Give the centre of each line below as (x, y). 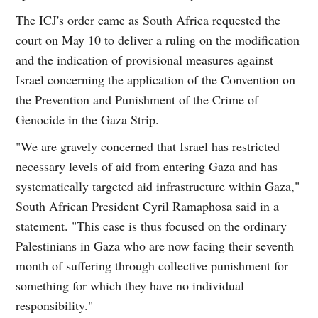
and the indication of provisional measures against (145, 59)
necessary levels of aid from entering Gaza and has (147, 166)
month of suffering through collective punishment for (152, 265)
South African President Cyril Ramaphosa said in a (148, 205)
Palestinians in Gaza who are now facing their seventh (155, 245)
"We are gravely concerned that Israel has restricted (148, 146)
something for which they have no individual (130, 285)
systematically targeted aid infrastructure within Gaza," (158, 186)
